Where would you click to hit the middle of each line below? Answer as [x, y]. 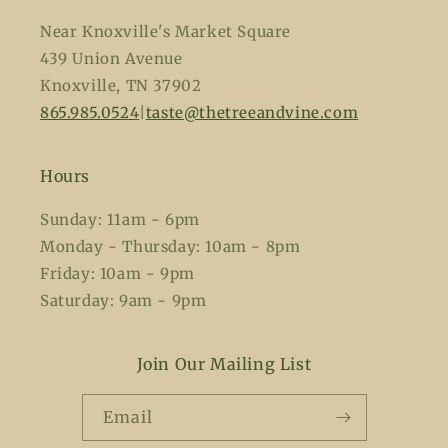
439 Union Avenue [111, 58]
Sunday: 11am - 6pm [120, 219]
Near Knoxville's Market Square [165, 31]
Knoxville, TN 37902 [121, 85]
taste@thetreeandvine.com [252, 112]
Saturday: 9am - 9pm [123, 300]
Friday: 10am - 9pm [117, 273]
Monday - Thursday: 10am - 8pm [170, 246]
